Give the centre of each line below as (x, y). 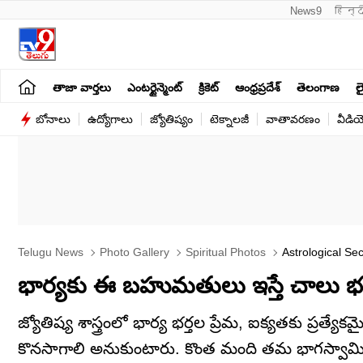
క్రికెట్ (209, 87)
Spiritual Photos (224, 252)
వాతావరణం (293, 119)
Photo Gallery (133, 252)
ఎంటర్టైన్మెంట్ (155, 87)
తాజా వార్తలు (82, 87)
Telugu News (51, 252)
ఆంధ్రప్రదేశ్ (258, 87)
